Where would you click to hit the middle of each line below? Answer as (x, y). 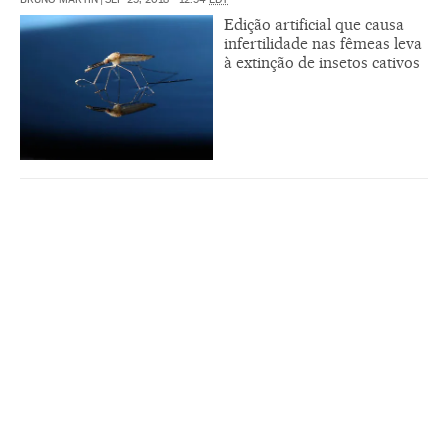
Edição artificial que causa (314, 24)
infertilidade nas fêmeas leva (323, 43)
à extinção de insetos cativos (322, 62)
